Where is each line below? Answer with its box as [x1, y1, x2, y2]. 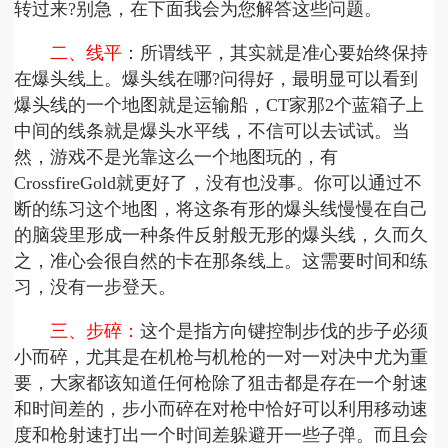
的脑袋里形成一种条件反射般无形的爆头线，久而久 [14, 225, 429, 246]
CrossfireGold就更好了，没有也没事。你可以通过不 [14, 173, 423, 194]
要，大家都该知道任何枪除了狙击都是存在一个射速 [14, 373, 429, 394]
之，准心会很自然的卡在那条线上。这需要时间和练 [14, 251, 429, 272]
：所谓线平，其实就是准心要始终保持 [122, 43, 429, 64]
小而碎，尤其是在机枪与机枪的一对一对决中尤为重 [14, 347, 429, 368]
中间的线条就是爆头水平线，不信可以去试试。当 [14, 121, 411, 142]
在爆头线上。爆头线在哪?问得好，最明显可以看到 [14, 69, 419, 90]
